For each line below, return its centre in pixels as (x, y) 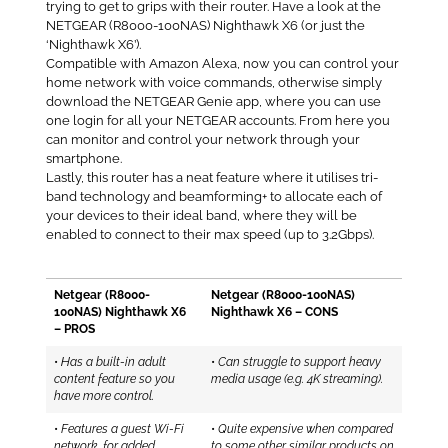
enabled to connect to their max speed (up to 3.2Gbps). (209, 235)
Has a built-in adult (113, 361)
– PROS (74, 328)
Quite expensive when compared (305, 428)
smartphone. (83, 159)
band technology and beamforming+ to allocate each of (213, 197)
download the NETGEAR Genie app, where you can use (213, 102)
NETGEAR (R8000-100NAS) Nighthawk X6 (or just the (205, 26)
